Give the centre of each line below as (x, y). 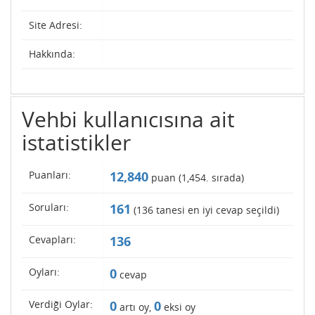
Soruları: (49, 207)
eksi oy (178, 307)
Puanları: (50, 175)
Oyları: (44, 272)
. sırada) (225, 178)
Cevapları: (52, 239)
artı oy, (135, 307)
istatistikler (76, 142)
